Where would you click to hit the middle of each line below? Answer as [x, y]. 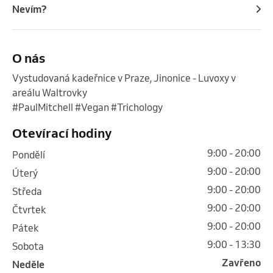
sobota [31, 246]
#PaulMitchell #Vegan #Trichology [88, 107]
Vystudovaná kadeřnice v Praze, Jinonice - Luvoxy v [124, 78]
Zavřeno [241, 262]
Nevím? [29, 9]
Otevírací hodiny [62, 133]
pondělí [32, 154]
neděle [32, 264]
